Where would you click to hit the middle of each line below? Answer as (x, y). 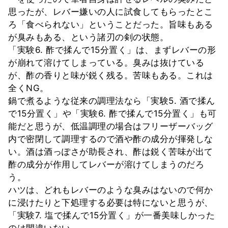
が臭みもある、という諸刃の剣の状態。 (88, 37)
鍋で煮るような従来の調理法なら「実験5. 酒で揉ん (112, 101)
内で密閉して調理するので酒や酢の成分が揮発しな (111, 139)
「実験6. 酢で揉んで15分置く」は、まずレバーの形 (112, 50)
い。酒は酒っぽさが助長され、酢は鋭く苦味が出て (111, 151)
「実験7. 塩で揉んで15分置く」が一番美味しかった (111, 215)
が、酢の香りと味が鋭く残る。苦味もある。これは (111, 75)
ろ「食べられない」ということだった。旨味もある (111, 24)
